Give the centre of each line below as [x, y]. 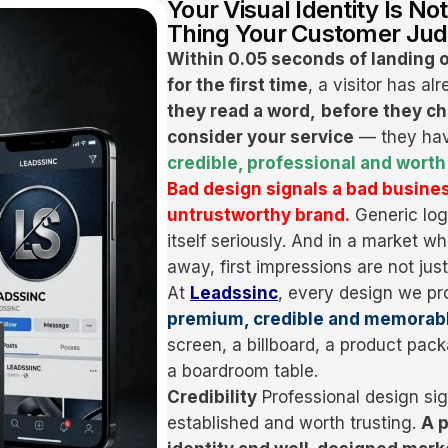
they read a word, [241, 111]
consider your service [260, 137]
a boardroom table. [242, 371]
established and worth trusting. [294, 423]
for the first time [237, 85]
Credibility [212, 397]
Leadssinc [234, 293]
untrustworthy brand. [258, 215]
